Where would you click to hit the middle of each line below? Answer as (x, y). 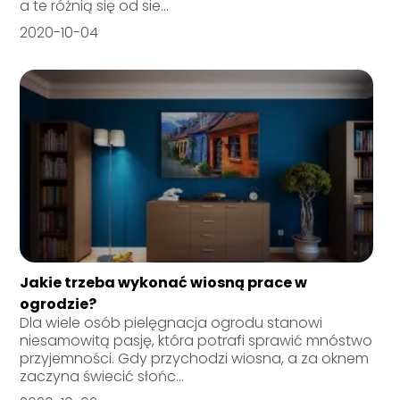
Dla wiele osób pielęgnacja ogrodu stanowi (171, 323)
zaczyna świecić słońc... (102, 377)
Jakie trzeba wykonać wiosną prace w (164, 283)
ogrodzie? (58, 304)
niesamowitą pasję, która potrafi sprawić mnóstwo (196, 341)
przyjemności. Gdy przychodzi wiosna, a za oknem (195, 359)
